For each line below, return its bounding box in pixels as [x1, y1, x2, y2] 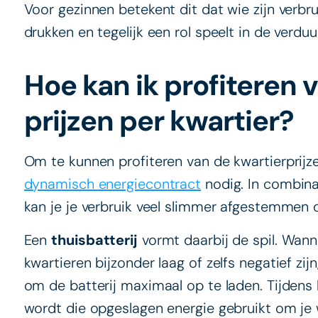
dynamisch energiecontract [23, 175, 202, 194]
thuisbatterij [51, 230, 138, 249]
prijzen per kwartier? [23, 102, 294, 140]
